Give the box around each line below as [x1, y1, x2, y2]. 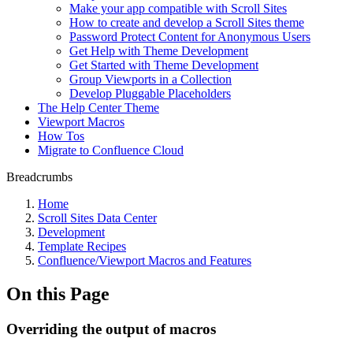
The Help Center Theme [38, 101, 159, 114]
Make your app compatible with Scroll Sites [69, 2, 287, 15]
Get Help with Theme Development [69, 44, 248, 58]
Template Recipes [38, 240, 126, 253]
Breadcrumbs [6, 170, 72, 184]
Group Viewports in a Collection [69, 72, 232, 86]
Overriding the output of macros [6, 320, 216, 337]
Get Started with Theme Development [69, 58, 258, 72]
